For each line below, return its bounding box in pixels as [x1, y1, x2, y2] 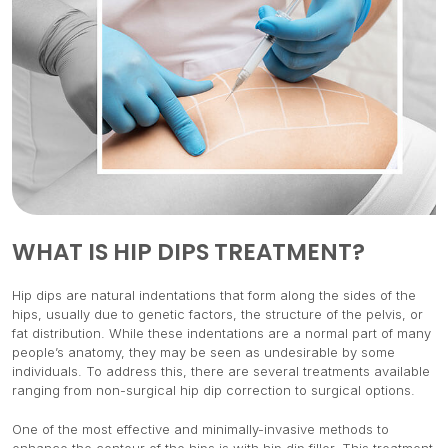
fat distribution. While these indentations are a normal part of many [12, 325, 431, 342]
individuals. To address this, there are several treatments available [12, 363, 430, 380]
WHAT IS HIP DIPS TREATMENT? [12, 236, 365, 269]
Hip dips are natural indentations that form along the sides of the [12, 287, 416, 304]
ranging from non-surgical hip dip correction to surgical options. [12, 382, 415, 399]
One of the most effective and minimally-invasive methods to [12, 421, 389, 438]
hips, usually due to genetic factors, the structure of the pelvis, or [12, 306, 423, 323]
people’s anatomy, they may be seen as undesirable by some [12, 344, 395, 361]
